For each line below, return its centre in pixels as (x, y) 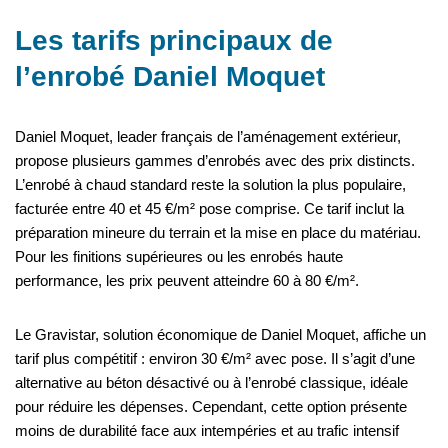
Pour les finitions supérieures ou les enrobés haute (179, 257)
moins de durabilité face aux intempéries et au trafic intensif (207, 431)
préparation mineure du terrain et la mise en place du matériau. (218, 233)
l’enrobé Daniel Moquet (170, 77)
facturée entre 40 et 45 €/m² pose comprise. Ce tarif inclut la (209, 209)
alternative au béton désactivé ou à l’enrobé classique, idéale (211, 383)
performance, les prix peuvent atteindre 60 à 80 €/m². (187, 281)
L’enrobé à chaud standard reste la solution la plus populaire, (210, 185)
